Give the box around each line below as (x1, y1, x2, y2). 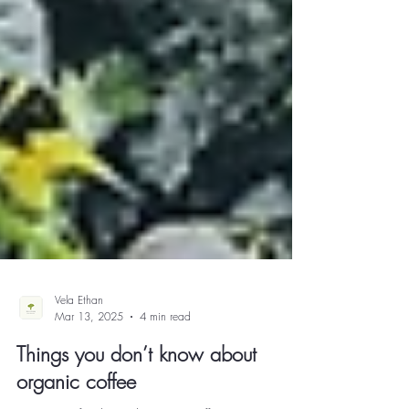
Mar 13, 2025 (55, 359, 123, 374)
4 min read (140, 359, 191, 374)
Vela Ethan (55, 342, 103, 358)
